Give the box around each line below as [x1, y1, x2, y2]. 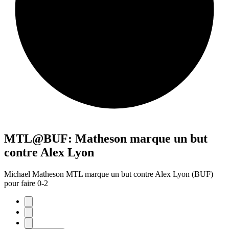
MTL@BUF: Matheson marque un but [4, 131, 208, 145]
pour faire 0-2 [4, 178, 48, 188]
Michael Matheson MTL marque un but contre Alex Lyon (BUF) [4, 169, 213, 178]
